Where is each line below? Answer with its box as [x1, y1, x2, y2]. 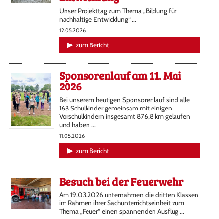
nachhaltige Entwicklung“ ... [59, 15, 136, 23]
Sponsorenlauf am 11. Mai [59, 68, 181, 83]
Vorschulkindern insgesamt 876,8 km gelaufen [59, 112, 190, 121]
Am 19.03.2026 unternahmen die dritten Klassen [59, 191, 198, 199]
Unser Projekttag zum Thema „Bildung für [59, 6, 176, 15]
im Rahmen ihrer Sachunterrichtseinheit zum [59, 199, 184, 207]
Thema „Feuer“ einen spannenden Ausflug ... [59, 207, 184, 216]
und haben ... [59, 121, 96, 129]
